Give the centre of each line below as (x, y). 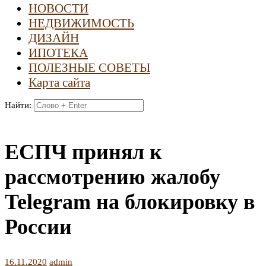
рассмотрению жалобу (113, 177)
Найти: (18, 105)
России (38, 227)
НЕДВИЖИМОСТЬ (81, 23)
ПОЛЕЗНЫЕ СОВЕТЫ (89, 67)
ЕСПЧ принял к (83, 152)
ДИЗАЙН (54, 38)
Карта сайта (59, 82)
